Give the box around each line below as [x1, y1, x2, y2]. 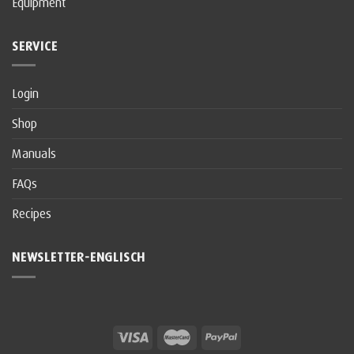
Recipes [12, 205, 51, 222]
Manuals [12, 145, 56, 162]
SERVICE [12, 37, 58, 54]
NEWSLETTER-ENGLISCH [12, 249, 146, 265]
